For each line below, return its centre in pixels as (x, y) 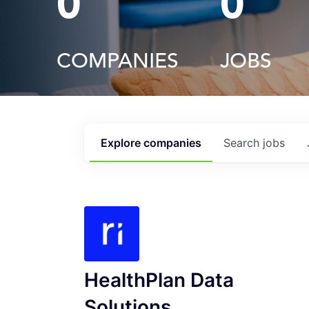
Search (243, 143)
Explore (122, 143)
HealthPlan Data (159, 280)
